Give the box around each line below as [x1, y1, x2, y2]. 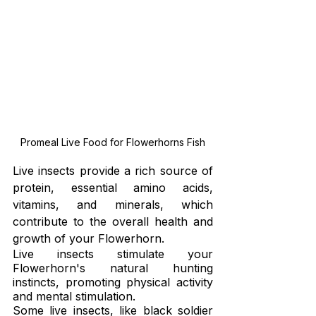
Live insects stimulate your [13, 247, 213, 262]
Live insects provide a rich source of [13, 164, 213, 178]
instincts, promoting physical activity [13, 275, 213, 290]
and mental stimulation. [13, 289, 135, 304]
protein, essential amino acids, [13, 181, 213, 195]
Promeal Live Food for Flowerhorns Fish [20, 136, 205, 149]
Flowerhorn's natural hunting [13, 261, 213, 276]
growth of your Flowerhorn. [13, 231, 164, 246]
